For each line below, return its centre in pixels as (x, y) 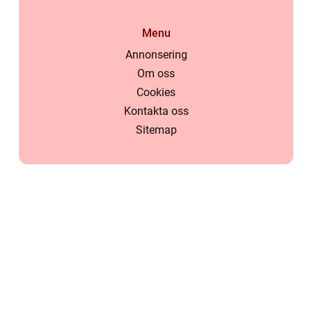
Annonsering (156, 55)
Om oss (156, 73)
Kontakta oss (156, 111)
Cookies (156, 92)
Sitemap (156, 130)
